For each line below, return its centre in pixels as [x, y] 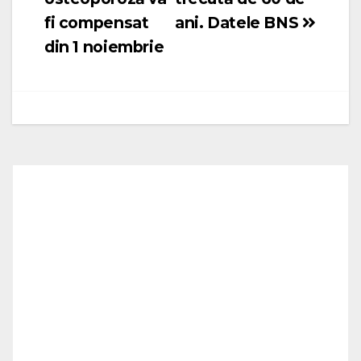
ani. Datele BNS [239, 22]
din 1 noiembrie [104, 46]
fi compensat [97, 22]
